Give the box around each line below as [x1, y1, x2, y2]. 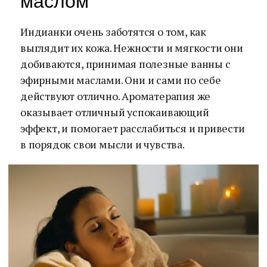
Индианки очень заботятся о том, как [20, 24, 207, 39]
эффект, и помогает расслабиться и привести [20, 121, 245, 135]
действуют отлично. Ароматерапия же [20, 89, 211, 103]
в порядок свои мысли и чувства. [20, 137, 185, 151]
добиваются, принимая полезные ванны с [20, 57, 231, 71]
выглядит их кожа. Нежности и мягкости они [20, 41, 243, 55]
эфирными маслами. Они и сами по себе [20, 73, 221, 87]
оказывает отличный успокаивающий [20, 105, 209, 119]
